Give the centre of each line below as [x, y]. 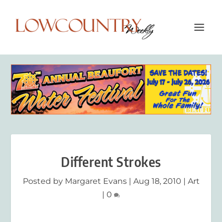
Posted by [44, 181]
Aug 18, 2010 [157, 181]
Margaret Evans [96, 181]
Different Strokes [111, 162]
